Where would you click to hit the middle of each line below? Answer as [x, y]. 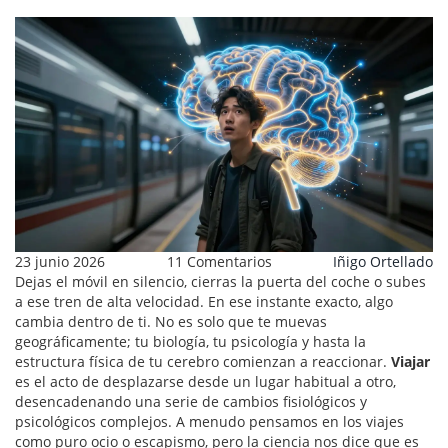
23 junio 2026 [60, 262]
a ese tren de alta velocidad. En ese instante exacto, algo [204, 302]
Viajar [410, 362]
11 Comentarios [219, 262]
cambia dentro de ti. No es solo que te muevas [171, 322]
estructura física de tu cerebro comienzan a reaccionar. [203, 362]
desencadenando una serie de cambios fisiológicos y [191, 402]
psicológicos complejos [91, 422]
